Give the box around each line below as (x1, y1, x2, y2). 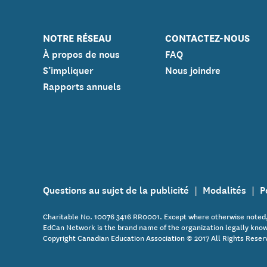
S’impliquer (43, 61, 94, 77)
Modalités (203, 181, 246, 197)
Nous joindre (165, 61, 221, 77)
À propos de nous (43, 45, 120, 61)
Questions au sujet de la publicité (43, 181, 189, 197)
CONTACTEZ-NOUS (165, 29, 250, 45)
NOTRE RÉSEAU (43, 29, 111, 45)
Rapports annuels (43, 77, 121, 94)
